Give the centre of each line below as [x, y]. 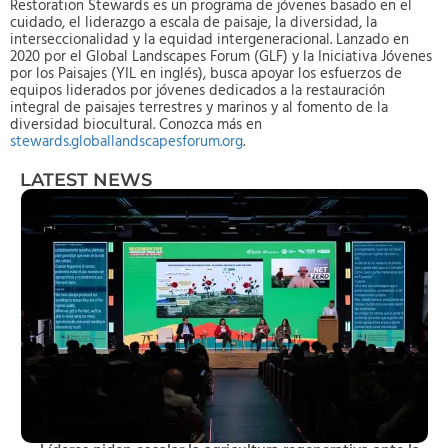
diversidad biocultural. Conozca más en [136, 125]
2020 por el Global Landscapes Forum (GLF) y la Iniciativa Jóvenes [221, 57]
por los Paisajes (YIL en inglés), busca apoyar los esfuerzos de [206, 74]
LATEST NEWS [86, 179]
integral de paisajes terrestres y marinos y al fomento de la [199, 108]
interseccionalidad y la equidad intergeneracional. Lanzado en [209, 40]
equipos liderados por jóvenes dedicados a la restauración [197, 91]
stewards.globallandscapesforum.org [126, 142]
